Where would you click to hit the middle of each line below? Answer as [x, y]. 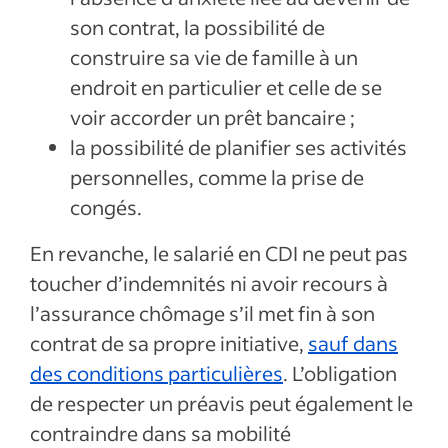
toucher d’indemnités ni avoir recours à [209, 283]
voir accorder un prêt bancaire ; [212, 117]
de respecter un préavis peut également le [221, 403]
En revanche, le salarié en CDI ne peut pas [219, 253]
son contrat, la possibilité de [197, 27]
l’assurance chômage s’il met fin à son [202, 313]
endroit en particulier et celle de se [226, 87]
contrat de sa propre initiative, [169, 343]
